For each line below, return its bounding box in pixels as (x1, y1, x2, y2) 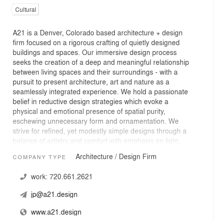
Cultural (15, 5, 36, 14)
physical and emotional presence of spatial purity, (13, 106, 165, 116)
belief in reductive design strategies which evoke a (13, 96, 168, 106)
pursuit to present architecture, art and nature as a (13, 77, 169, 86)
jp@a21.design (30, 189, 78, 199)
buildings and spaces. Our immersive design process (13, 47, 177, 57)
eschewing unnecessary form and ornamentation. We (13, 116, 179, 126)
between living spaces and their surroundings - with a (13, 67, 178, 77)
